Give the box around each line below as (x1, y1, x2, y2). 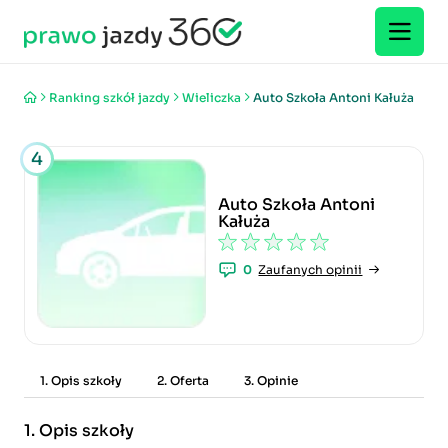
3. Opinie (244, 373, 298, 389)
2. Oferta (157, 373, 209, 389)
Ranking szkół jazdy (49, 89, 170, 105)
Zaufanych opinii (258, 262, 363, 278)
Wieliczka (182, 89, 241, 105)
